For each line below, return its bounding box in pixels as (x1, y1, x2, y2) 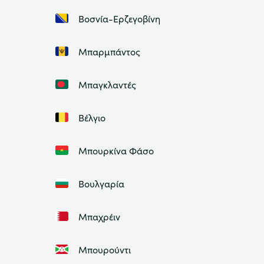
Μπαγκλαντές (78, 78, 136, 91)
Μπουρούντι (78, 243, 131, 256)
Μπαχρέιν (78, 210, 120, 223)
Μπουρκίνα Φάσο (78, 144, 154, 157)
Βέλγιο (78, 111, 105, 124)
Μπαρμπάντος (78, 45, 140, 58)
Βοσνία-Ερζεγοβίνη (78, 12, 160, 25)
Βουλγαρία (78, 177, 124, 190)
